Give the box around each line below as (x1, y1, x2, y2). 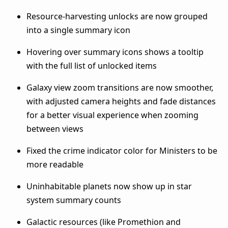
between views (26, 123, 83, 134)
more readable (26, 158, 83, 170)
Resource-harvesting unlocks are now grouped (26, 10, 208, 22)
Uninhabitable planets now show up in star (26, 180, 192, 192)
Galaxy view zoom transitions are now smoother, (26, 81, 213, 93)
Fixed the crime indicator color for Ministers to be (26, 145, 217, 156)
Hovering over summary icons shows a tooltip (26, 46, 204, 58)
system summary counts (26, 194, 121, 206)
